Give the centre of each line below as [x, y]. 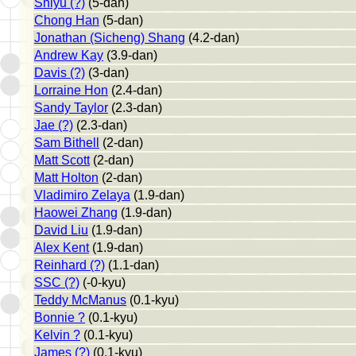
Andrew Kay [69, 55]
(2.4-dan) [135, 90]
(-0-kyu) [103, 282]
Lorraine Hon [71, 90]
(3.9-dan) [130, 55]
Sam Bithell [67, 142]
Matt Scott [62, 160]
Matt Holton [66, 177]
